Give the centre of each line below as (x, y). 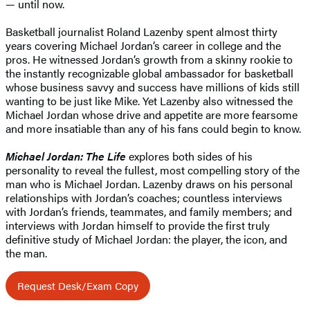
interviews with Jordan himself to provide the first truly (138, 225)
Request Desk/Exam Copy (78, 285)
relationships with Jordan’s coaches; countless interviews (144, 197)
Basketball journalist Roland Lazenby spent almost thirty (142, 31)
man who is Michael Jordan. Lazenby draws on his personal (149, 183)
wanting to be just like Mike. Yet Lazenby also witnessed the (149, 100)
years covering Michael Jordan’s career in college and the (143, 45)
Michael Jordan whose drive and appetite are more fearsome (152, 114)
